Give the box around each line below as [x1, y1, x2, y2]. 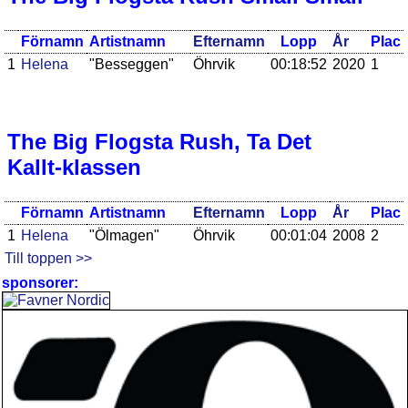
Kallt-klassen [7, 154, 141, 179]
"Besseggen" [89, 56, 174, 72]
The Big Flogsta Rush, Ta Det [7, 128, 311, 154]
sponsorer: [2, 274, 78, 291]
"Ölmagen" [89, 227, 159, 243]
